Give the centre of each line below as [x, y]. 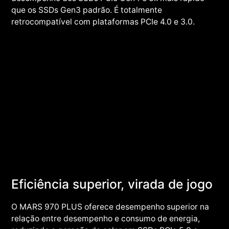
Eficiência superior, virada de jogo [112, 184]
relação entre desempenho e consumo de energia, [106, 218]
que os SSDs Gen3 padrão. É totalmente [87, 10]
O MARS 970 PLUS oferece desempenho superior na [110, 207]
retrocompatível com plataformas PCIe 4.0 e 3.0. [103, 21]
